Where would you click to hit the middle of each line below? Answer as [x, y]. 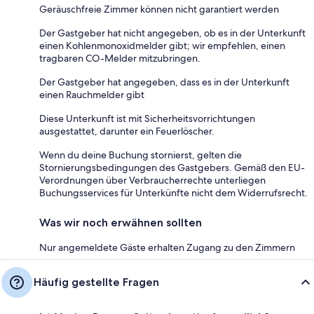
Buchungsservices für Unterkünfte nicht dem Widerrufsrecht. [173, 192]
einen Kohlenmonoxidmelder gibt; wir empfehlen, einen [162, 45]
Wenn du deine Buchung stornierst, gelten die [141, 155]
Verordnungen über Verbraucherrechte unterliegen [152, 180]
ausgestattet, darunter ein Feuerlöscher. [127, 131]
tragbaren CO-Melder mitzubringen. [120, 58]
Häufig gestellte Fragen [96, 282]
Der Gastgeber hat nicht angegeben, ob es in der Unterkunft [172, 33]
